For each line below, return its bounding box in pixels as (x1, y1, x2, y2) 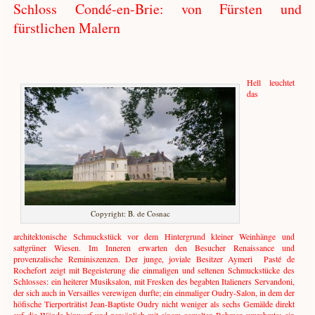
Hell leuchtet (247, 77, 295, 89)
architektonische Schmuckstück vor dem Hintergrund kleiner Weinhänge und (13, 231, 295, 243)
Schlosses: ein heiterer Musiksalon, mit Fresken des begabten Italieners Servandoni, (13, 276, 295, 288)
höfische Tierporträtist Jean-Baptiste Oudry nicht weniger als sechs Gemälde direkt (13, 298, 295, 310)
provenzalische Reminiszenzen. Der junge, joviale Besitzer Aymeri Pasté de (13, 253, 295, 265)
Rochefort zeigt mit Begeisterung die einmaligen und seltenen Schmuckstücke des (13, 264, 295, 276)
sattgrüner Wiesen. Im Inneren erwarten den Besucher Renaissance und (13, 242, 295, 254)
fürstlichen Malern (13, 18, 121, 38)
